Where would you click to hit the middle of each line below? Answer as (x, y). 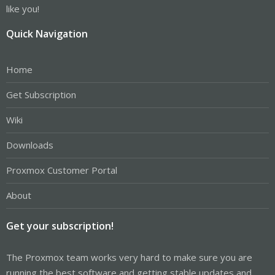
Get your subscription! (60, 226)
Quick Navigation (47, 33)
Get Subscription (41, 95)
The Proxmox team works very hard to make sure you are (129, 257)
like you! (23, 8)
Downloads (30, 145)
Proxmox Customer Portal (62, 170)
